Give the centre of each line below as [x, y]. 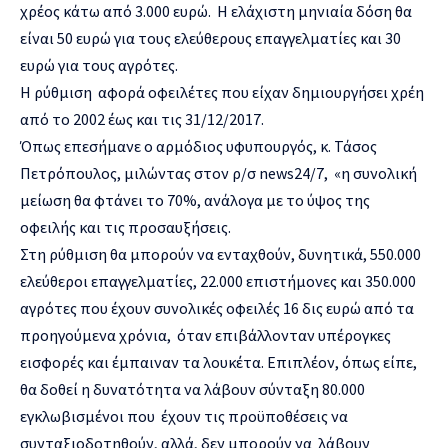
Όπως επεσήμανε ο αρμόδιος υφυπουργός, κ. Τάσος [198, 145]
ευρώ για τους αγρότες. [99, 64]
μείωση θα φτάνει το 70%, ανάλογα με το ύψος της [195, 199]
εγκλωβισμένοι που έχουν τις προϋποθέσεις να [184, 415]
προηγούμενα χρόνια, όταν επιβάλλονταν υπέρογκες [205, 334]
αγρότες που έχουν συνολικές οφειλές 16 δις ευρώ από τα [217, 307]
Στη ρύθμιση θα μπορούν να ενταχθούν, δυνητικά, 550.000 [220, 253]
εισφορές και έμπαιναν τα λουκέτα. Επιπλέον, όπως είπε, [218, 361]
